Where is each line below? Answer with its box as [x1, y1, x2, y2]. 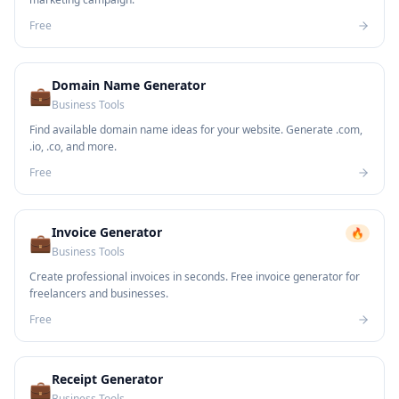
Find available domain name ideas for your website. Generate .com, [29, 122, 362, 137]
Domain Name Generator [52, 77, 206, 94]
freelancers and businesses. [29, 286, 168, 301]
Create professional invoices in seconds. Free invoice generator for [29, 269, 360, 284]
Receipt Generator [52, 370, 163, 387]
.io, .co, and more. [29, 139, 117, 154]
